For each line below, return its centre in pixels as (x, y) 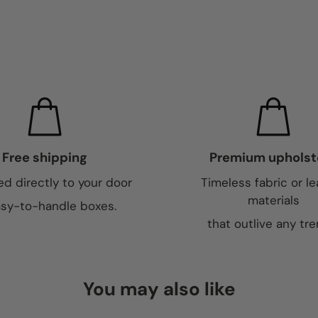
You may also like (159, 289)
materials (273, 200)
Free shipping (45, 158)
